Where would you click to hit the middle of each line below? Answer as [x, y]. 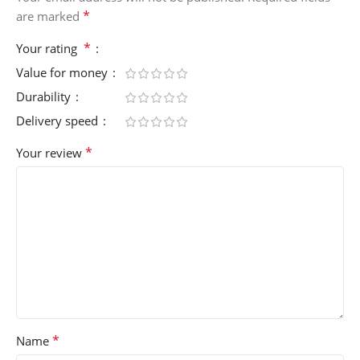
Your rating [50, 48]
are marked [49, 16]
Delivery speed [59, 120]
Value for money [63, 72]
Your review [51, 152]
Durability [45, 96]
